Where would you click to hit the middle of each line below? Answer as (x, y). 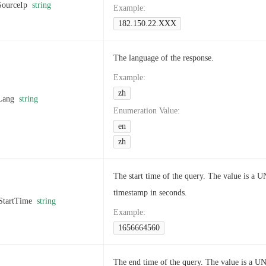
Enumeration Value (145, 111)
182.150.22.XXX (147, 23)
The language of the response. (164, 58)
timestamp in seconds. (150, 193)
